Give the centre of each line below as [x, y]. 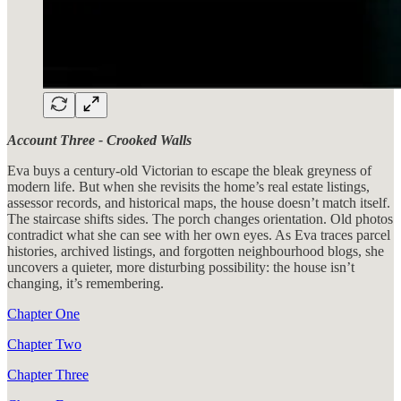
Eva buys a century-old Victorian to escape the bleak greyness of [189, 170]
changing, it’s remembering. [85, 283]
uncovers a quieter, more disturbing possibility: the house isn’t [181, 267]
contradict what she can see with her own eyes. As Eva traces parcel [199, 235]
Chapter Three [48, 374]
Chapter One [43, 313]
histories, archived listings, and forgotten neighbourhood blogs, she [196, 251]
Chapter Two [44, 344]
